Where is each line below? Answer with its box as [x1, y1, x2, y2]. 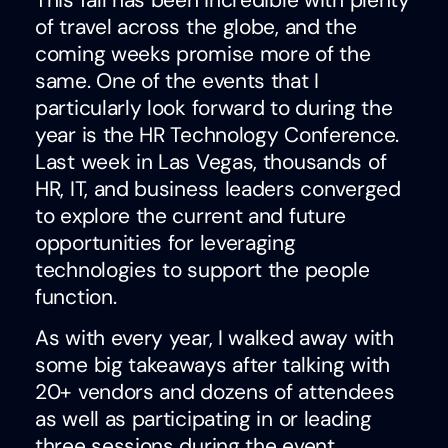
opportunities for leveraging [35, 229, 296, 258]
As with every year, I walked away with [35, 324, 394, 353]
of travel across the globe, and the [35, 13, 357, 42]
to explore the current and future [35, 202, 347, 231]
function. [35, 283, 117, 312]
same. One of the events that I [35, 67, 319, 96]
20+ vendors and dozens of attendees [35, 378, 395, 407]
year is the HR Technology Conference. [35, 121, 399, 150]
